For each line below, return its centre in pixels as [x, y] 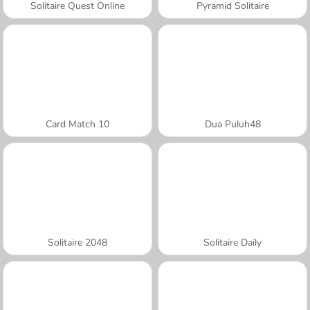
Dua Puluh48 [232, 124]
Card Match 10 [77, 124]
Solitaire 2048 [77, 242]
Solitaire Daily [232, 242]
